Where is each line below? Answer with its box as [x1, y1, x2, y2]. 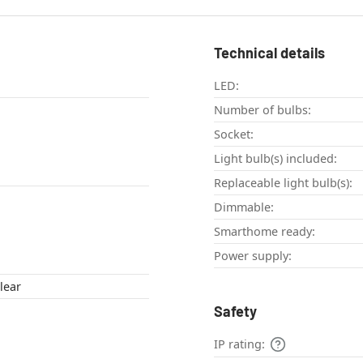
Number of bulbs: [214, 102, 311, 118]
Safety [214, 302, 257, 321]
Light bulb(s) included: [214, 151, 337, 167]
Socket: [214, 126, 254, 143]
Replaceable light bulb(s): [214, 175, 352, 191]
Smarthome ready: [214, 224, 315, 240]
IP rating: [214, 336, 265, 352]
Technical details [214, 44, 325, 62]
